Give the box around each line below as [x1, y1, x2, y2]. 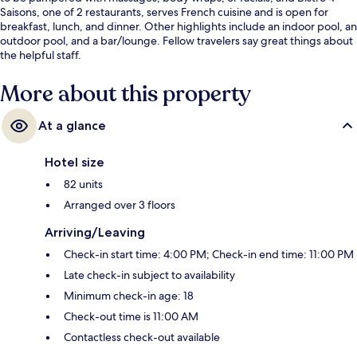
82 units [64, 177, 103, 192]
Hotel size [45, 155, 104, 171]
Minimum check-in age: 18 [64, 288, 194, 304]
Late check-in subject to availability [64, 268, 235, 283]
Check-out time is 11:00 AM [64, 309, 198, 324]
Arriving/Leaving [45, 225, 145, 241]
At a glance [38, 118, 106, 134]
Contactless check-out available [64, 330, 220, 345]
